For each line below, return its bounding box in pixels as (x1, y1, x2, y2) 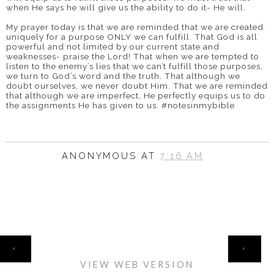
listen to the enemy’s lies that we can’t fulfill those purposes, (6, 61, 263, 71)
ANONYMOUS (61, 150, 141, 161)
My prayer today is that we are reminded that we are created (6, 21, 264, 32)
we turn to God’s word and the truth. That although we (6, 70, 240, 81)
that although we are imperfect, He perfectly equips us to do (6, 90, 265, 100)
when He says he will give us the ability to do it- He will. (6, 2, 246, 12)
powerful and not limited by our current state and (6, 41, 220, 51)
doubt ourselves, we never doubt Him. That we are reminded (6, 80, 268, 91)
